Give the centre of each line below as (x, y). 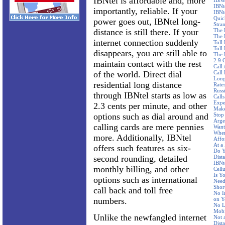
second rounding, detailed (140, 159)
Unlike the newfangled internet (150, 217)
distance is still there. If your (146, 32)
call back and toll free (133, 190)
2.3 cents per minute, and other (150, 106)
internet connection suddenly (146, 43)
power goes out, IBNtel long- (147, 22)
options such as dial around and (151, 117)
